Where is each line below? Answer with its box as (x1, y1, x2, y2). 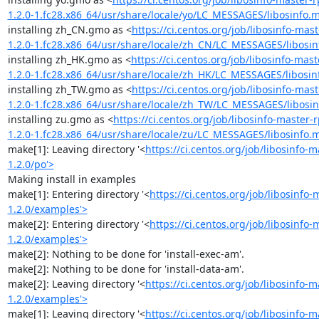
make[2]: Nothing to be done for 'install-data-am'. (7, 261, 244, 276)
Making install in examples (7, 172, 136, 186)
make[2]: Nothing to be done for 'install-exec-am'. (7, 246, 244, 261)
